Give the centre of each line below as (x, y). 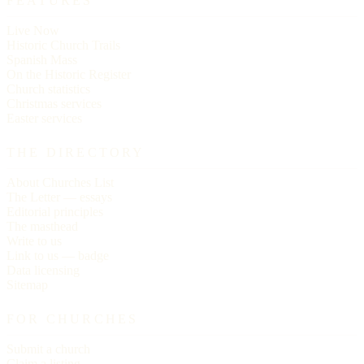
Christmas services (54, 103)
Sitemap (27, 284)
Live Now (33, 30)
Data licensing (43, 270)
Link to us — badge (58, 255)
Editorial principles (55, 211)
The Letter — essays (59, 197)
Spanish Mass (42, 59)
